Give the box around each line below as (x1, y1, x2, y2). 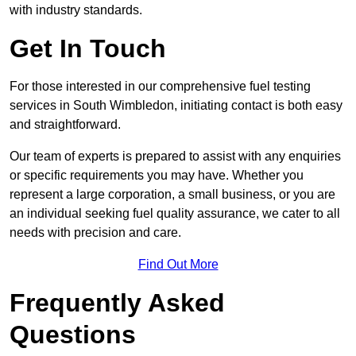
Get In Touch (10, 34, 166, 64)
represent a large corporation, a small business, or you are (10, 188, 335, 202)
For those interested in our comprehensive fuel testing (10, 79, 311, 94)
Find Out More (137, 257, 219, 272)
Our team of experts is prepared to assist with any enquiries (10, 149, 341, 164)
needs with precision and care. (10, 226, 181, 240)
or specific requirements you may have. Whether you (10, 168, 304, 183)
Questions (10, 320, 136, 350)
